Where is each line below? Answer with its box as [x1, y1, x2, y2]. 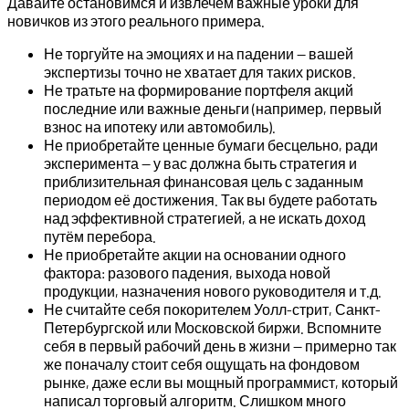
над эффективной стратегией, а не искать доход [44, 209, 365, 227]
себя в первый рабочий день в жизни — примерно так [44, 337, 396, 355]
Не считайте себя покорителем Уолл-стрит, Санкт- [44, 300, 381, 319]
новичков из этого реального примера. [7, 12, 265, 30]
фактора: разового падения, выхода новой [44, 264, 330, 282]
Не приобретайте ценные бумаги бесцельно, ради [44, 136, 378, 154]
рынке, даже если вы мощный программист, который [44, 373, 398, 392]
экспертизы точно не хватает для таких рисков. [44, 63, 356, 81]
